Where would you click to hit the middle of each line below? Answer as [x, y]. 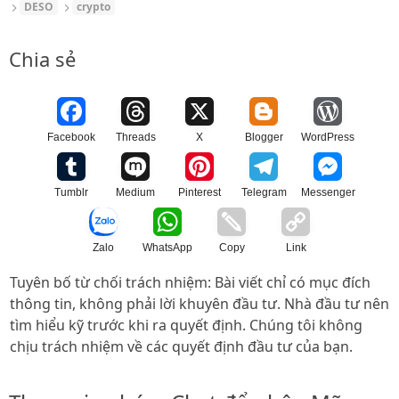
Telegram [264, 193]
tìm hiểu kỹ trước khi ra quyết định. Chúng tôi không [186, 326]
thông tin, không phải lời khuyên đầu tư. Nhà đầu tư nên [199, 304]
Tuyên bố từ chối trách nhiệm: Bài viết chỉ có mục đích [190, 283]
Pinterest [199, 193]
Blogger [264, 138]
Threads [135, 138]
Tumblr [71, 193]
